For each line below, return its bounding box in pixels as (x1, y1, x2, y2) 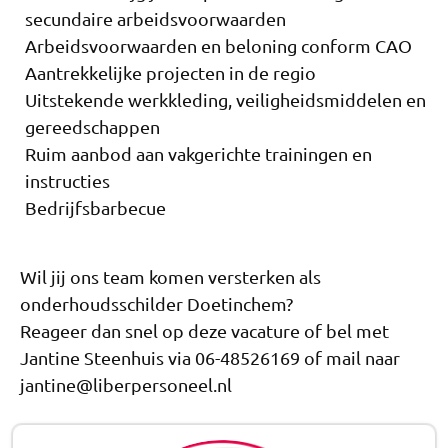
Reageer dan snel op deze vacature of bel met (20, 319, 389, 341)
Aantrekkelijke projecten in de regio (25, 61, 316, 83)
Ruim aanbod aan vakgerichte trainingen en (25, 142, 372, 164)
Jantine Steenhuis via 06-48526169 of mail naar (20, 346, 400, 368)
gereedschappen (25, 115, 160, 137)
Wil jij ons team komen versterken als (20, 265, 321, 287)
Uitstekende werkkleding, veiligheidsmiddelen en (25, 88, 426, 110)
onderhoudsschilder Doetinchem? (20, 292, 293, 314)
